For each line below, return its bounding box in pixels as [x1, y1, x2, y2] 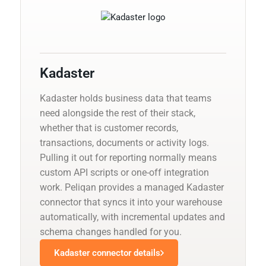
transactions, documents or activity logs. [40, 137, 209, 148]
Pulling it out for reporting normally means [40, 151, 217, 163]
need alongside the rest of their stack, [40, 107, 195, 119]
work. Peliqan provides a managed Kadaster [40, 181, 224, 193]
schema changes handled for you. [40, 226, 182, 237]
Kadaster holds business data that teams [40, 92, 211, 104]
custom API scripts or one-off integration [40, 166, 209, 178]
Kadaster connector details [54, 247, 160, 258]
